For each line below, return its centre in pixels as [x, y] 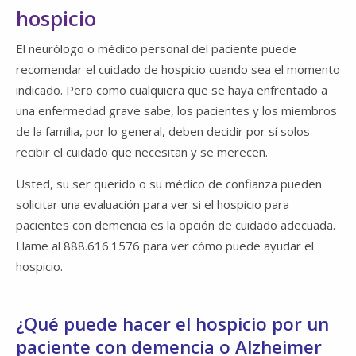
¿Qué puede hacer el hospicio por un [172, 324]
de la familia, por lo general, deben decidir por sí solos [163, 132]
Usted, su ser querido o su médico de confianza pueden [169, 184]
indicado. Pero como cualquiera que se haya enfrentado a [172, 90]
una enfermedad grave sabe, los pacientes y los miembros [176, 111]
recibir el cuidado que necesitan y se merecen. [142, 152]
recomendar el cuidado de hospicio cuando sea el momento [178, 70]
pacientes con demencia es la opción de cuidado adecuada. [176, 225]
